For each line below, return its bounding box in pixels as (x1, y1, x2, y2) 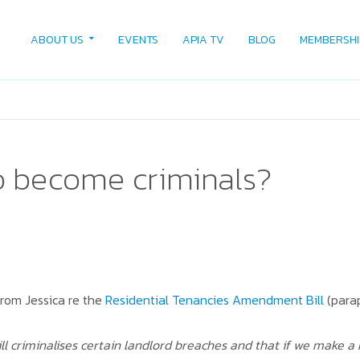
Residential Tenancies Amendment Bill (104, 290, 324, 309)
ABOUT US (30, 31, 84, 48)
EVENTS (117, 31, 158, 48)
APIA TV (182, 31, 224, 48)
